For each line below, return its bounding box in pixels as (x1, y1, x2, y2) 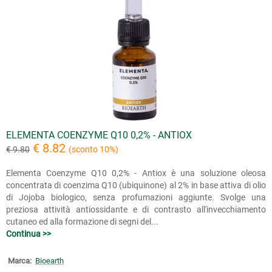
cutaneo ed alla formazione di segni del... (6, 216, 158, 226)
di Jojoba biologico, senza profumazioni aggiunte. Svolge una (6, 192, 266, 202)
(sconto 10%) (69, 144, 118, 154)
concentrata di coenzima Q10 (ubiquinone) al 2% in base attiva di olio (6, 180, 266, 190)
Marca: (8, 256, 32, 265)
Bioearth (35, 256, 64, 265)
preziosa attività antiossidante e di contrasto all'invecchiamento (6, 204, 266, 214)
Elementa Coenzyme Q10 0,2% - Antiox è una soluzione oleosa (6, 168, 266, 178)
